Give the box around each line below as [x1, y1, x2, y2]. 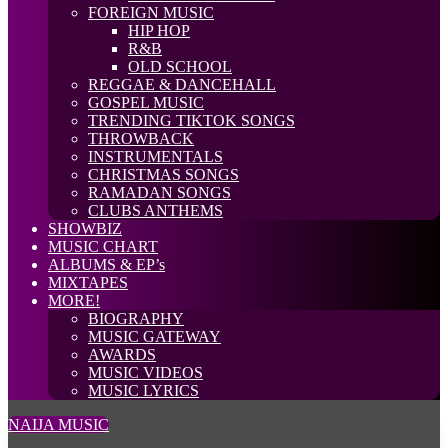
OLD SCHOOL [128, 58, 232, 75]
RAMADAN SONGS [88, 184, 231, 201]
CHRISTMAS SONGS [88, 166, 239, 183]
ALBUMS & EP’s [48, 256, 165, 273]
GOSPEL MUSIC [88, 94, 204, 111]
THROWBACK [88, 130, 194, 147]
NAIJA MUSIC [8, 416, 109, 433]
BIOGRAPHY [88, 310, 184, 327]
